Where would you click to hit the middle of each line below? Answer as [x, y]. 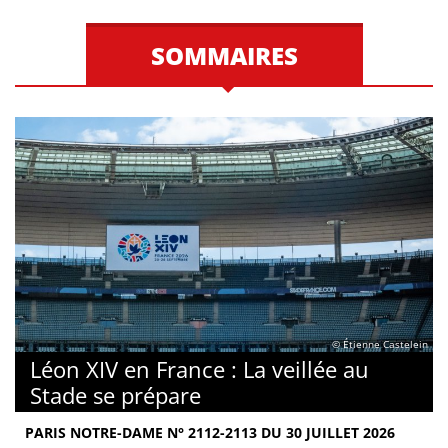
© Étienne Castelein [380, 344]
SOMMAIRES [224, 55]
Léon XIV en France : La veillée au [199, 369]
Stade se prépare [115, 395]
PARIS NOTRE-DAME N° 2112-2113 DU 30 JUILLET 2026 [210, 432]
